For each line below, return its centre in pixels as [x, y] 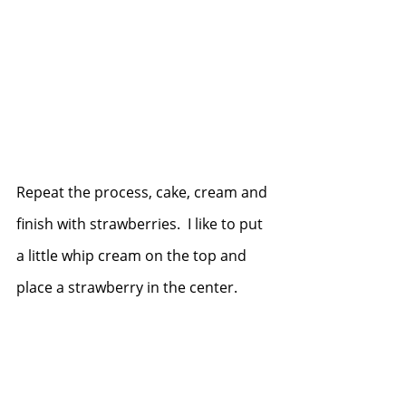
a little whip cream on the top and [133, 255]
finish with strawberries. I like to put [141, 223]
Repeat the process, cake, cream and [144, 192]
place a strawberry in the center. [130, 287]
